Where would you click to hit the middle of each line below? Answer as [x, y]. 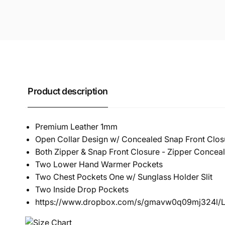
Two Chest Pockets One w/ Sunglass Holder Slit [124, 177]
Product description [68, 91]
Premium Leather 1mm [76, 127]
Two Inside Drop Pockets [82, 189]
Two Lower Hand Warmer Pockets [99, 164]
